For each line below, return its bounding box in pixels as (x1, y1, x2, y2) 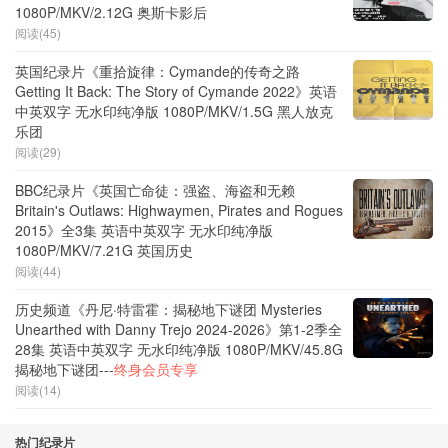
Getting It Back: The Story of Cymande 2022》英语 (15, 80, 337, 101)
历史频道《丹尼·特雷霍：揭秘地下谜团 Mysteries (15, 298, 322, 319)
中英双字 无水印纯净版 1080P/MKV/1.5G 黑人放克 (15, 100, 333, 121)
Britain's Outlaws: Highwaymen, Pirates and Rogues (15, 199, 343, 220)
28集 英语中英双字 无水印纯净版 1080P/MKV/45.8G (15, 338, 343, 359)
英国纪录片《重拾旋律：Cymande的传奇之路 (15, 60, 300, 81)
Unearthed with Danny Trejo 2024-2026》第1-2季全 (15, 318, 342, 339)
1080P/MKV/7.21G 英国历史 (15, 239, 193, 260)
